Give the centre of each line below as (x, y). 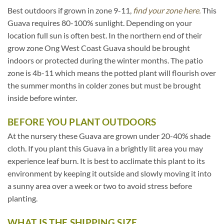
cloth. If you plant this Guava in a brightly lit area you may (105, 148)
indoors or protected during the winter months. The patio (105, 60)
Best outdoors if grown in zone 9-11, (70, 10)
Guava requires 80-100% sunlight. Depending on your (100, 23)
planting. (22, 198)
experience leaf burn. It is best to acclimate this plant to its (106, 161)
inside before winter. (42, 98)
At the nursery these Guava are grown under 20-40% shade (109, 136)
